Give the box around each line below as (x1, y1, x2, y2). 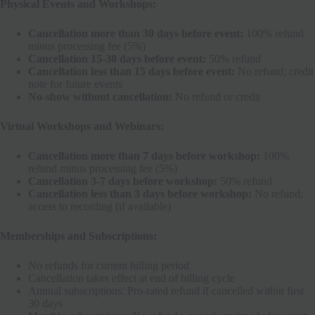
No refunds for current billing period (28, 259, 189, 271)
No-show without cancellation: (28, 90, 172, 103)
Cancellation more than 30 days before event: (28, 27, 243, 39)
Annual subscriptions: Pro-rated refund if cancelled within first (28, 284, 304, 297)
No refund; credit (235, 65, 314, 77)
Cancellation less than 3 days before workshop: (28, 187, 252, 200)
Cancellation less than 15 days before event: (28, 65, 235, 77)
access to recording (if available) (28, 200, 171, 212)
